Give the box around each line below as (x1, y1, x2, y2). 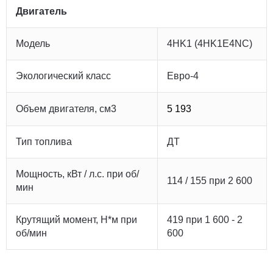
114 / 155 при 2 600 (167, 175, 252, 186)
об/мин (16, 228, 47, 238)
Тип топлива (16, 136, 72, 147)
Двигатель (16, 6, 67, 16)
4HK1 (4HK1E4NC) (167, 38, 252, 49)
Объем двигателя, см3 (16, 104, 116, 114)
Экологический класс (16, 71, 111, 81)
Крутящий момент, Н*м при (16, 214, 137, 225)
